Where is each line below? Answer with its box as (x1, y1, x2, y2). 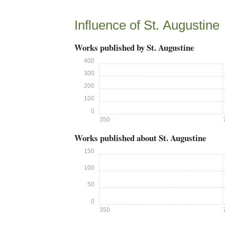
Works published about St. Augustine (74, 132, 206, 144)
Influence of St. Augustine (74, 18, 219, 33)
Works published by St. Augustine (74, 41, 194, 54)
